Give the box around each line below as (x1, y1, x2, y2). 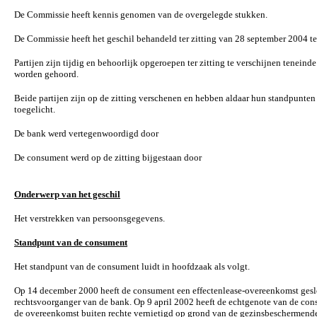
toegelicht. (14, 104, 55, 115)
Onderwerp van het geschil (14, 189, 120, 200)
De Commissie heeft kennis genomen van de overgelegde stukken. (14, 9, 267, 20)
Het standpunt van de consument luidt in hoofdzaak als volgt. (14, 261, 250, 272)
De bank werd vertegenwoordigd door (14, 128, 158, 139)
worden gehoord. (14, 69, 79, 79)
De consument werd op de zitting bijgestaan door (14, 152, 202, 163)
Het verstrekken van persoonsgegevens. (14, 213, 165, 224)
